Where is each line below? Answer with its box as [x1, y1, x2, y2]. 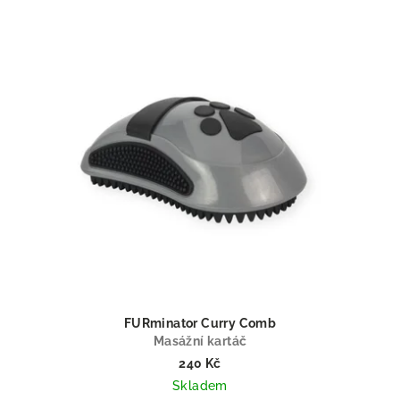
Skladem [172, 379, 228, 394]
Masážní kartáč [153, 334, 247, 349]
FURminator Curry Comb [123, 316, 277, 331]
